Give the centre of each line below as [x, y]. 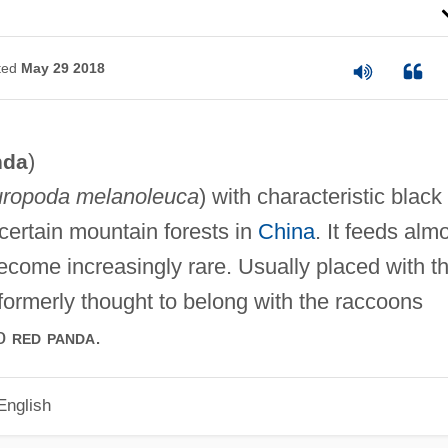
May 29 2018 [62, 67]
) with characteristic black [320, 197]
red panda [53, 337]
